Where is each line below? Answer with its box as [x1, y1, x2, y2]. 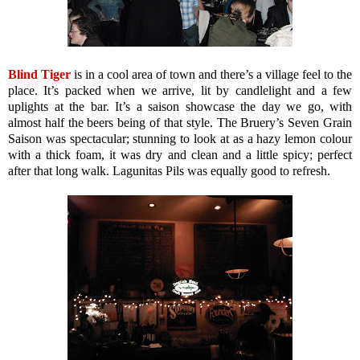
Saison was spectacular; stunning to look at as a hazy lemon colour [8, 131, 352, 145]
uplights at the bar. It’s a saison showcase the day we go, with [8, 99, 352, 113]
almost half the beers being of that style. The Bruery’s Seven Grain [8, 115, 352, 129]
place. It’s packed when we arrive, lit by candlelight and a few [8, 83, 352, 97]
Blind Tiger [8, 67, 71, 81]
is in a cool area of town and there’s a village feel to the [71, 67, 352, 81]
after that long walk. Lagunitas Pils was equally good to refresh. [8, 163, 330, 178]
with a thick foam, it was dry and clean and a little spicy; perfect [8, 147, 352, 162]
